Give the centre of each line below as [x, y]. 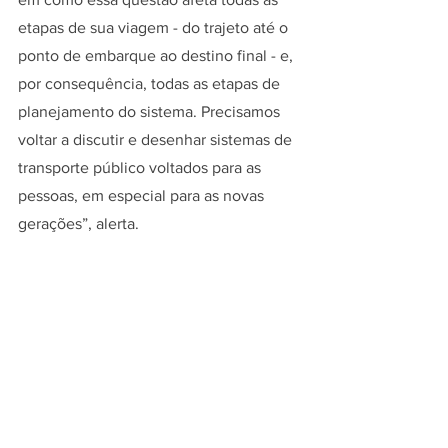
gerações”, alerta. [78, 223]
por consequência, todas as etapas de [151, 83]
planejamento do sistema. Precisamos [151, 111]
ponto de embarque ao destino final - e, [157, 55]
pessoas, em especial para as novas [143, 195]
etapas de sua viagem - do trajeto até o [155, 27]
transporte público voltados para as [141, 167]
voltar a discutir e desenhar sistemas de [157, 139]
